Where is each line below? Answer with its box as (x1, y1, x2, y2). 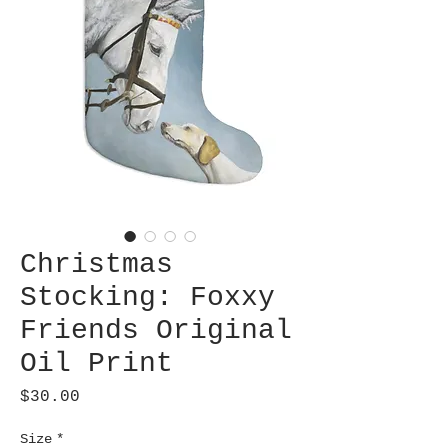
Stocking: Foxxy (20, 282, 275, 314)
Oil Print (20, 348, 173, 380)
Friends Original (20, 315, 292, 347)
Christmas (20, 249, 173, 281)
